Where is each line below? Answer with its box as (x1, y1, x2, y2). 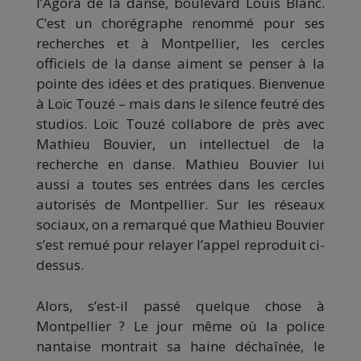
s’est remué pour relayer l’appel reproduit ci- (36, 235, 325, 254)
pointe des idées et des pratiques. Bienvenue (36, 74, 325, 93)
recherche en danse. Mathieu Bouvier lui (36, 155, 325, 173)
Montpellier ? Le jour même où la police (36, 317, 325, 335)
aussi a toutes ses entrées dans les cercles (36, 175, 325, 193)
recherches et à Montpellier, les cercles (36, 34, 325, 52)
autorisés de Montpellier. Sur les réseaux (36, 195, 325, 214)
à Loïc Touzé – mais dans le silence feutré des (36, 94, 325, 113)
